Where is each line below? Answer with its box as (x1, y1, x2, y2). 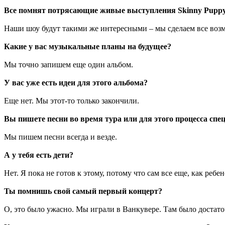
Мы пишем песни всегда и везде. (4, 132, 117, 141)
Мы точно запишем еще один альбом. (4, 60, 133, 69)
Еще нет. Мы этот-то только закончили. (4, 96, 139, 105)
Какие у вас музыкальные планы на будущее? (4, 42, 171, 51)
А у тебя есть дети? (4, 150, 73, 159)
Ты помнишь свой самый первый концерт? (4, 186, 162, 195)
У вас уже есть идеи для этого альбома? (4, 78, 148, 87)
